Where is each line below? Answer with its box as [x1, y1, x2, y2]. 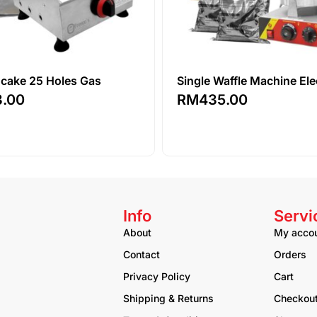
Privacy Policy [123, 270, 190, 282]
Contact [123, 248, 160, 260]
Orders [273, 248, 306, 260]
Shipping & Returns [123, 292, 214, 304]
